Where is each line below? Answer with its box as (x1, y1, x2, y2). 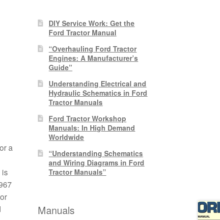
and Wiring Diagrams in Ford (49, 157, 145, 167)
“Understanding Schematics (49, 148, 143, 158)
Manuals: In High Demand (49, 122, 136, 133)
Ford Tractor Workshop (49, 113, 127, 123)
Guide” (49, 62, 73, 72)
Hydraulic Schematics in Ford (49, 87, 148, 98)
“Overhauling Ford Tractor (49, 43, 137, 54)
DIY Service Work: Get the (49, 18, 135, 28)
